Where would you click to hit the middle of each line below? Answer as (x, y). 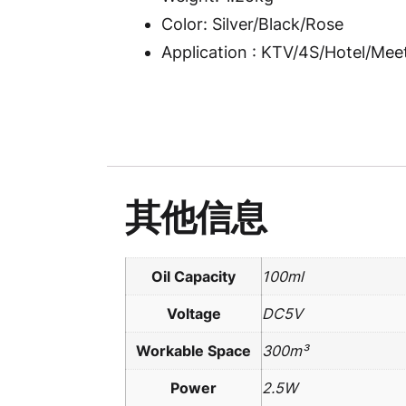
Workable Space (193, 351)
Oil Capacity (193, 277)
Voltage (193, 314)
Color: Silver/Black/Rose (252, 24)
